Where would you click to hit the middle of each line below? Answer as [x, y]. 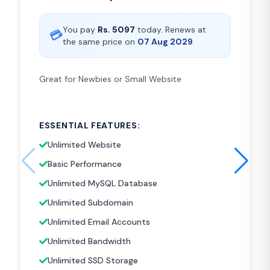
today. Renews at [172, 30]
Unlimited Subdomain [90, 202]
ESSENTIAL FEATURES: [90, 125]
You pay [79, 30]
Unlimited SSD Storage [93, 260]
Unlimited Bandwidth [89, 241]
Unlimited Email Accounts [99, 222]
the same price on [99, 42]
